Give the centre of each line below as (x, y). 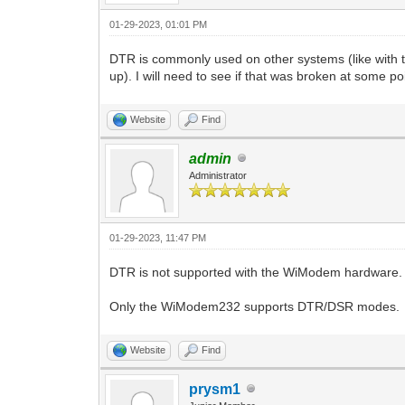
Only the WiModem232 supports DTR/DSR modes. (255, 306)
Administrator (218, 175)
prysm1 (215, 389)
